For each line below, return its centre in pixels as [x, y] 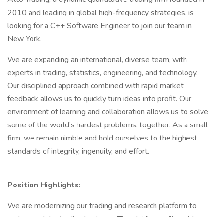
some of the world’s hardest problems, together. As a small [108, 125]
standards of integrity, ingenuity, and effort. [79, 151]
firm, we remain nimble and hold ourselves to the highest [102, 138]
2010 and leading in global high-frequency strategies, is [101, 13]
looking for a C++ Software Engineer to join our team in [100, 26]
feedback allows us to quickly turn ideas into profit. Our [99, 99]
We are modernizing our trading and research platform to [102, 206]
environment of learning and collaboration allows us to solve [108, 112]
